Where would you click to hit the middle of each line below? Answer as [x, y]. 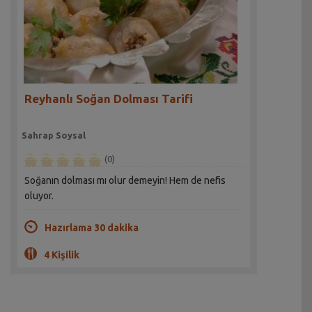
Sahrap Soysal [54, 135]
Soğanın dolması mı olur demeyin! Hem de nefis [125, 181]
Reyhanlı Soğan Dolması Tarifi [109, 98]
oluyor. [39, 196]
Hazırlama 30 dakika [92, 228]
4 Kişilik [62, 255]
